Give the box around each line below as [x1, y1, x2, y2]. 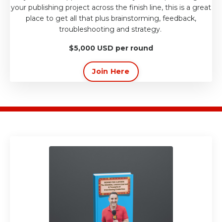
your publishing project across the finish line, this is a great [11, 3, 211, 12]
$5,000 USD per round [69, 44, 153, 53]
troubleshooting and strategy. [58, 25, 164, 34]
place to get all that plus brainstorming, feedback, [26, 14, 196, 23]
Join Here [92, 67, 130, 76]
